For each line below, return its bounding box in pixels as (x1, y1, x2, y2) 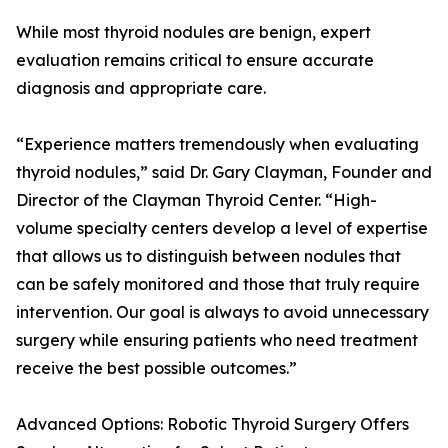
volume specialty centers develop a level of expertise (16, 218, 428, 239)
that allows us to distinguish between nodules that (16, 246, 401, 267)
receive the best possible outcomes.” (16, 358, 297, 379)
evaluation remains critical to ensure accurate (16, 50, 374, 71)
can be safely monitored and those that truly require (16, 274, 420, 295)
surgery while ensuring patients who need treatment (16, 330, 418, 351)
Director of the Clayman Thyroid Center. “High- (16, 190, 377, 211)
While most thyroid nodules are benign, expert (16, 22, 371, 43)
